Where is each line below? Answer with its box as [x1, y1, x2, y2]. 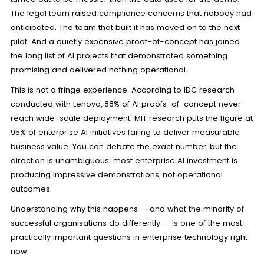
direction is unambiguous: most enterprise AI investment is [10, 155, 237, 167]
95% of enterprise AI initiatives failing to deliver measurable [10, 127, 240, 138]
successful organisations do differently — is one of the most [10, 217, 242, 229]
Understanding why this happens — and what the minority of [10, 203, 244, 215]
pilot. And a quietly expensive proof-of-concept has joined [10, 36, 240, 48]
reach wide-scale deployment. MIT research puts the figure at [10, 113, 253, 124]
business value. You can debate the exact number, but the [10, 141, 237, 153]
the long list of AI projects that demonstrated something [10, 50, 227, 62]
